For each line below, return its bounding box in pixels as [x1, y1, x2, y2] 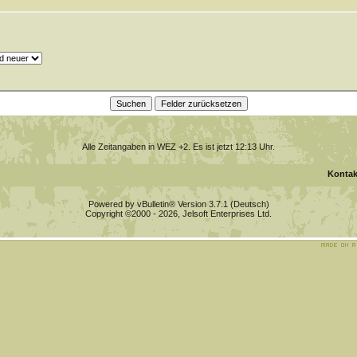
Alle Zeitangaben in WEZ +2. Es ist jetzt [82, 142, 235, 151]
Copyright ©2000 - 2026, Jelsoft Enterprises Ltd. [85, 209, 272, 218]
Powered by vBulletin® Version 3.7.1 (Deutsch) [88, 199, 269, 209]
